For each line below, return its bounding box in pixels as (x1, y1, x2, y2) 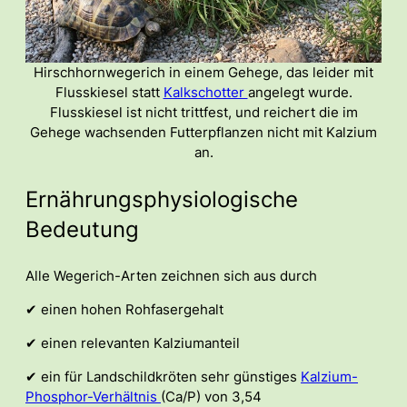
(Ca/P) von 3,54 (161, 388, 262, 405)
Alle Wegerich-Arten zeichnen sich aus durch (25, 268, 317, 284)
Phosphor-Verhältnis (25, 388, 161, 405)
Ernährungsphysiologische (25, 185, 298, 213)
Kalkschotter (163, 84, 248, 101)
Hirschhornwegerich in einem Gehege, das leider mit (34, 64, 373, 81)
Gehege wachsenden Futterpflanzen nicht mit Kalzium (30, 124, 377, 141)
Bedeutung (25, 215, 139, 243)
